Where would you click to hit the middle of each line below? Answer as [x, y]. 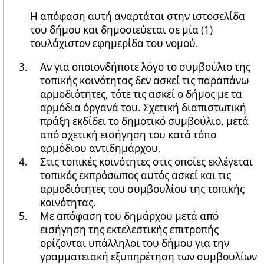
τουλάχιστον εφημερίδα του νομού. [114, 43]
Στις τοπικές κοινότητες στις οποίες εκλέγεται [147, 162]
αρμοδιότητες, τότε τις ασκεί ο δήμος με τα [141, 94]
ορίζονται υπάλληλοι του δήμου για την [135, 243]
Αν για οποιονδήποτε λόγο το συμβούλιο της [146, 67]
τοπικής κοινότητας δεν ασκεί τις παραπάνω [145, 81]
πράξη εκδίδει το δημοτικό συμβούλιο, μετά [145, 121]
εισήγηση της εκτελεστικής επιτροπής [130, 230]
